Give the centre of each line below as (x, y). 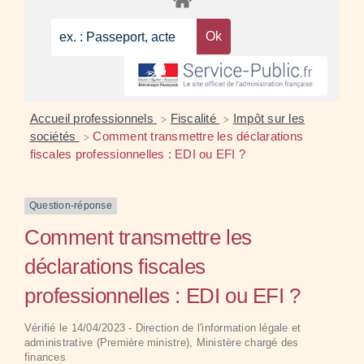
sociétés (54, 136)
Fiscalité (195, 119)
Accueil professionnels (93, 119)
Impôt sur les (269, 119)
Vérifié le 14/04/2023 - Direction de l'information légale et (163, 327)
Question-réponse (71, 206)
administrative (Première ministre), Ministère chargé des (162, 342)
